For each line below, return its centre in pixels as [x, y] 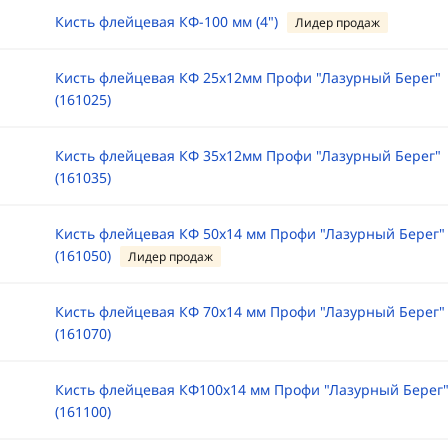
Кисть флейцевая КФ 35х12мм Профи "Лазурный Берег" [247, 155]
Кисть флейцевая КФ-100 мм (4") [166, 21]
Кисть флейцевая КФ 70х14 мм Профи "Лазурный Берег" [249, 311]
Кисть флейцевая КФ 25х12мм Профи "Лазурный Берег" [247, 77]
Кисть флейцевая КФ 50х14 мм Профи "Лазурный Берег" [249, 233]
